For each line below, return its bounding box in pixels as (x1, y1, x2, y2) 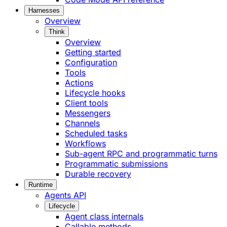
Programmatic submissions (65, 158, 168, 169)
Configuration (65, 57, 117, 67)
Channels (65, 118, 100, 128)
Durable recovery (65, 168, 131, 179)
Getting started (65, 47, 121, 57)
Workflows (65, 138, 106, 148)
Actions (65, 77, 93, 88)
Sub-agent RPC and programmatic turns (65, 148, 217, 159)
